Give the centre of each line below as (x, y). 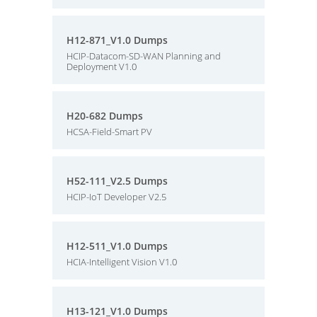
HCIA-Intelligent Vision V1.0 (122, 262)
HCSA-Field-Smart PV (109, 132)
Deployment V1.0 (102, 67)
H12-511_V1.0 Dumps (117, 246)
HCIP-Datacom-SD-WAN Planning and (144, 56)
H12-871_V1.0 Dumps (117, 40)
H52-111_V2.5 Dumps (117, 181)
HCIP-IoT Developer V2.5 (116, 197)
